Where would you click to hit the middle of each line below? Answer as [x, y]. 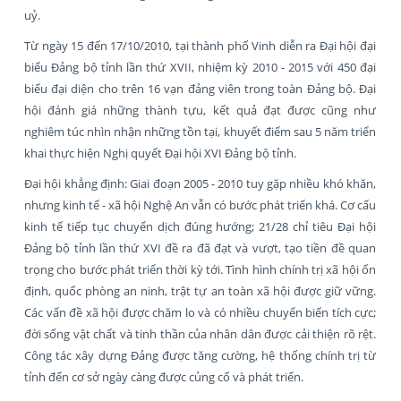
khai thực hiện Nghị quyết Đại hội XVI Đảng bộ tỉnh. [160, 153]
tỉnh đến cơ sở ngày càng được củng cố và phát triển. [164, 376]
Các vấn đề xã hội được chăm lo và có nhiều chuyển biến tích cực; [200, 312]
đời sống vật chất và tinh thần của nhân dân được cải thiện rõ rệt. [200, 333]
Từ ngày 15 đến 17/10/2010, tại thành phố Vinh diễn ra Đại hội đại [200, 45]
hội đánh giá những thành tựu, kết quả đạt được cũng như [200, 110]
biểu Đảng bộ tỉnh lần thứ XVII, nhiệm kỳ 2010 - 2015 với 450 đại [200, 67]
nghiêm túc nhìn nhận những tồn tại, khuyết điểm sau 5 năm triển [200, 131]
